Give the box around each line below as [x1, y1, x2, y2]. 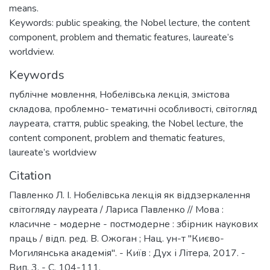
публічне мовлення [9, 88, 95, 101]
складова [9, 102, 50, 116]
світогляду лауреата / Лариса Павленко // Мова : [9, 203, 224, 216]
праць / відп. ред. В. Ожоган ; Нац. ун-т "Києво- [9, 232, 224, 245]
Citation [9, 168, 51, 184]
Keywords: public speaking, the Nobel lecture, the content [9, 16, 250, 30]
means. [9, 2, 39, 15]
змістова [192, 88, 230, 101]
